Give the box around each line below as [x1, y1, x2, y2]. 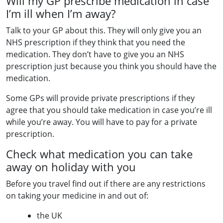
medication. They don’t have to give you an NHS [6, 49, 184, 60]
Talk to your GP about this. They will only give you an [6, 25, 202, 36]
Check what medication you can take [6, 147, 193, 161]
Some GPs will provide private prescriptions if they [6, 93, 195, 104]
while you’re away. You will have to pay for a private [6, 116, 197, 127]
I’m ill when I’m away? [6, 6, 115, 21]
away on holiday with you [6, 160, 136, 174]
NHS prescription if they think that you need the [6, 37, 185, 48]
